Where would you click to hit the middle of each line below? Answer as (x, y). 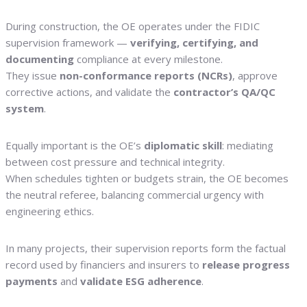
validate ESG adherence (141, 281)
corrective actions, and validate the (89, 92)
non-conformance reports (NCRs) (146, 76)
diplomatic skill (183, 146)
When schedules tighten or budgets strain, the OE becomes (147, 179)
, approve (255, 76)
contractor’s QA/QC (224, 92)
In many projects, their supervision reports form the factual (146, 248)
